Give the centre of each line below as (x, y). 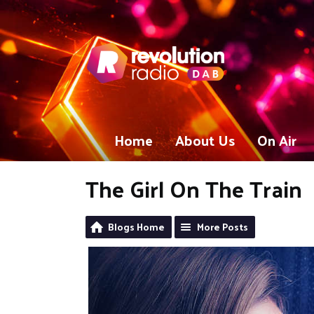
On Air (277, 140)
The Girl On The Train (194, 189)
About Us (205, 140)
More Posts (223, 227)
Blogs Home (136, 227)
